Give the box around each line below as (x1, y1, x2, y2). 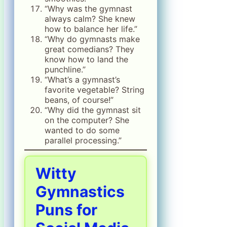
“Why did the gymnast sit (45, 104, 141, 115)
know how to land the (45, 54, 128, 64)
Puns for (35, 200, 97, 219)
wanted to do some (45, 125, 120, 135)
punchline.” (45, 64, 86, 74)
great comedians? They (45, 44, 134, 54)
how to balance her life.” (45, 23, 137, 34)
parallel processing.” (45, 135, 122, 145)
